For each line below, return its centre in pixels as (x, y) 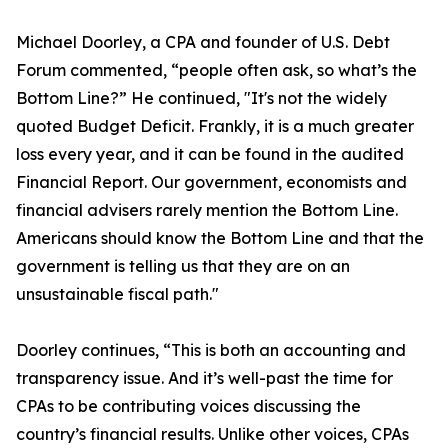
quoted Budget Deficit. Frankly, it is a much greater (215, 126)
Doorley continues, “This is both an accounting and (211, 350)
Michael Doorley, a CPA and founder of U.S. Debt (203, 42)
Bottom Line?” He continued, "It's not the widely (201, 98)
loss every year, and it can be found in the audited (210, 154)
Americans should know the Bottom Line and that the (220, 238)
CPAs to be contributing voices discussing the (188, 406)
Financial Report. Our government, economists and (211, 182)
